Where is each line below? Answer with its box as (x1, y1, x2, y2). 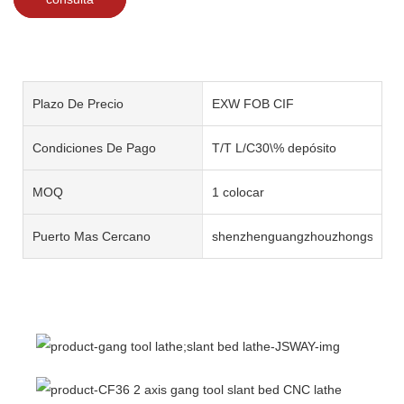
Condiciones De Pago (32, 140, 156, 155)
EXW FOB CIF (211, 96, 294, 111)
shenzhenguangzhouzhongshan (211, 228, 395, 243)
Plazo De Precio (32, 96, 124, 111)
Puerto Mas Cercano (32, 228, 151, 243)
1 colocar (211, 184, 264, 199)
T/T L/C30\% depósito (211, 140, 336, 155)
